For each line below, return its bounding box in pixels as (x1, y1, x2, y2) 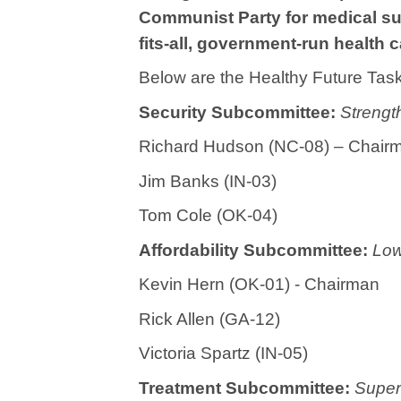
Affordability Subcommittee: (139, 240, 372, 260)
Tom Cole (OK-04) (139, 206, 277, 225)
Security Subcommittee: (139, 102, 340, 122)
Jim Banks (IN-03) (139, 171, 277, 191)
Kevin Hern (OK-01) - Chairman (139, 275, 380, 294)
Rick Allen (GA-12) (139, 309, 280, 328)
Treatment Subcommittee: (139, 378, 354, 397)
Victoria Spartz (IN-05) (139, 344, 308, 363)
